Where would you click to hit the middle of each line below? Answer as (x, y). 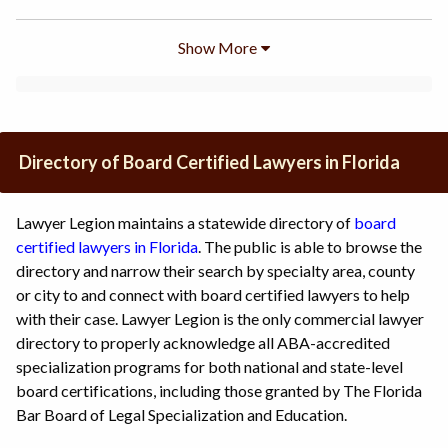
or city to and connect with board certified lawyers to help (213, 295)
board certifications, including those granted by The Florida (219, 391)
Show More (217, 48)
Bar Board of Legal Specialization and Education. (181, 415)
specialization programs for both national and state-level (209, 367)
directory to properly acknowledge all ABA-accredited (203, 343)
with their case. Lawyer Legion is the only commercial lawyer (220, 319)
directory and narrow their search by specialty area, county (215, 271)
